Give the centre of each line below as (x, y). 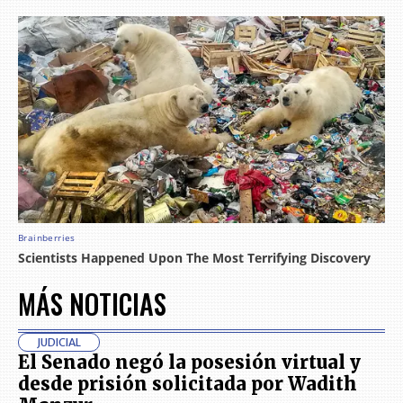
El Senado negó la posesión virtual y (189, 362)
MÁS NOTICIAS (92, 303)
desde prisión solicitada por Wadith (188, 383)
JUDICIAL (59, 342)
